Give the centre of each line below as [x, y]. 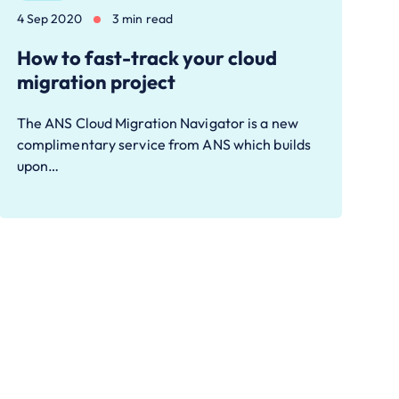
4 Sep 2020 [49, 19]
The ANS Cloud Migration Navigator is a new [157, 123]
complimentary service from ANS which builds [164, 145]
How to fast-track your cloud [147, 58]
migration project [96, 82]
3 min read [142, 19]
